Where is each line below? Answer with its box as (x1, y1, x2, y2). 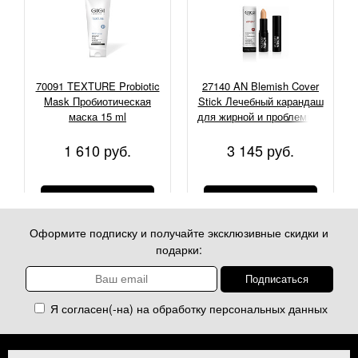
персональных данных (209, 300, 328, 317)
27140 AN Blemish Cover (202, 78, 319, 94)
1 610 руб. (64, 140, 131, 161)
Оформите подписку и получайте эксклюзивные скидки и (30, 225, 328, 241)
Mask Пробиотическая (44, 93, 151, 109)
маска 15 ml (69, 109, 126, 125)
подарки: (156, 241, 202, 258)
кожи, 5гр (238, 124, 283, 140)
